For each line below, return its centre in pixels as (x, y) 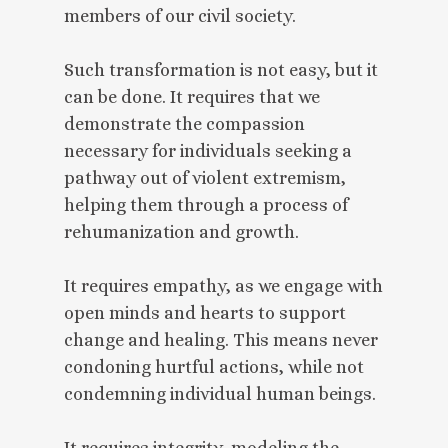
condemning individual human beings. (220, 393)
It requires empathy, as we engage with (223, 285)
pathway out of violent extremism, (205, 177)
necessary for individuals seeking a (208, 150)
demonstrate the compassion (184, 123)
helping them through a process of (206, 204)
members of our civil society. (180, 15)
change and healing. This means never (221, 339)
